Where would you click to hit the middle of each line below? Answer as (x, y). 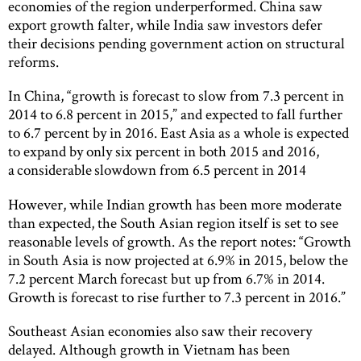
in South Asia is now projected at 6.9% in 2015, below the (178, 259)
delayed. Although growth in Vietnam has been (149, 349)
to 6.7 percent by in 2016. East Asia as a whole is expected (178, 133)
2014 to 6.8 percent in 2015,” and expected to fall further (175, 114)
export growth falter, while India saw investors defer (165, 25)
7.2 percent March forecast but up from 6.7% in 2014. (166, 278)
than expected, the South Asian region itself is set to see (173, 222)
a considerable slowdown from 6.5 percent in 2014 (157, 170)
